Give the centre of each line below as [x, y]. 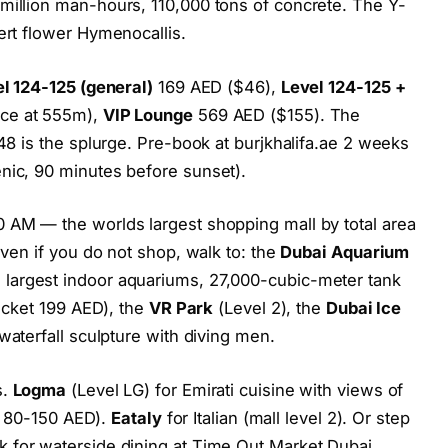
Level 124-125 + [343, 86]
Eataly [136, 418]
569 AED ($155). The [276, 114]
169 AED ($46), [217, 86]
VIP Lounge [147, 114]
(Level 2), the [269, 308]
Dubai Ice [363, 308]
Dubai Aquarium [345, 252]
